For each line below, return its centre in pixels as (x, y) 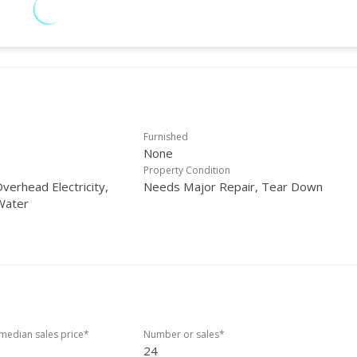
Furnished (166, 137)
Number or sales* (184, 334)
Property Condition (187, 170)
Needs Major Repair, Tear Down (233, 186)
